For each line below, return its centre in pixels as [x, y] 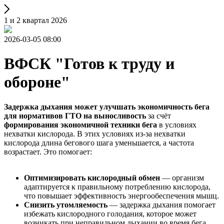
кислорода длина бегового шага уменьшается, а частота [99, 142]
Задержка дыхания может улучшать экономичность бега [107, 106]
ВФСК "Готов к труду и [89, 64]
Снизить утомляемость [66, 204]
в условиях [177, 124]
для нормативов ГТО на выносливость [75, 115]
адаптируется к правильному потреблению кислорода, [117, 186]
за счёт [158, 115]
